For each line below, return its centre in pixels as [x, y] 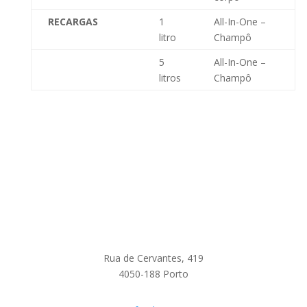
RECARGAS [73, 22]
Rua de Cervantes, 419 [153, 258]
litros [170, 78]
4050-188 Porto [153, 274]
